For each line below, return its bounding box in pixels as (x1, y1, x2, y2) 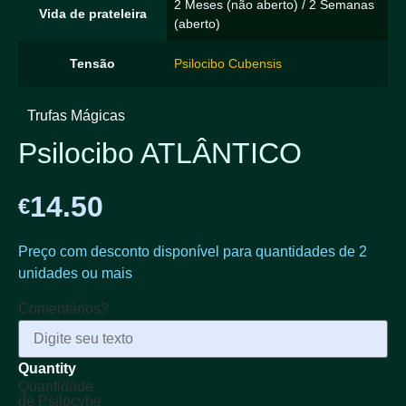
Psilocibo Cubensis (174, 55, 282, 71)
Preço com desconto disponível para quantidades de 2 (18, 244, 367, 260)
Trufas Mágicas (27, 107, 125, 123)
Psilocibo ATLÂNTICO (18, 136, 302, 169)
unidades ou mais (18, 266, 132, 282)
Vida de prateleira (38, 5, 147, 21)
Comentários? (18, 301, 109, 317)
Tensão (70, 55, 115, 71)
